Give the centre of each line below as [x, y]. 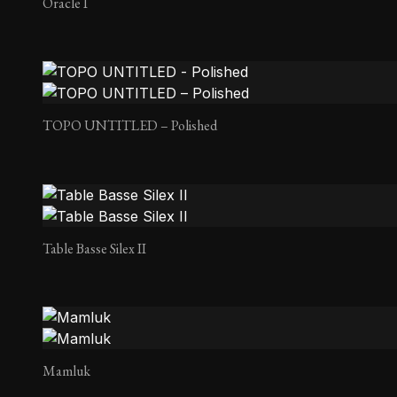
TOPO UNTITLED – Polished [130, 126]
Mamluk [66, 371]
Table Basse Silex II [94, 248]
